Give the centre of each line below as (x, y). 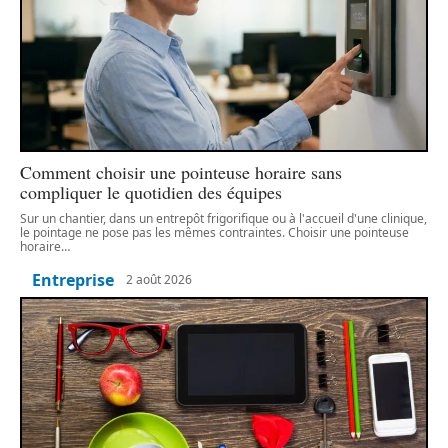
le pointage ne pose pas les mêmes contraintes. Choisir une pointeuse (214, 232)
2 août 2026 (159, 280)
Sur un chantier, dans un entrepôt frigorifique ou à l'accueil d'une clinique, (223, 218)
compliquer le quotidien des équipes (151, 191)
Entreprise (73, 279)
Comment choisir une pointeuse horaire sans (181, 171)
